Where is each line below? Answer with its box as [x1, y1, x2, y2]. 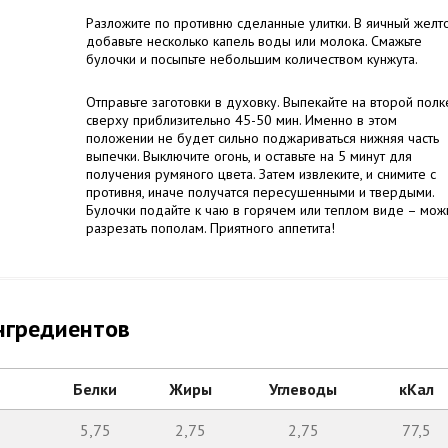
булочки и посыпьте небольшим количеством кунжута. [86, 50, 418, 68]
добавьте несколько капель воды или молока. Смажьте [86, 32, 422, 50]
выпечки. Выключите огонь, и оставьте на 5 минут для [86, 147, 412, 165]
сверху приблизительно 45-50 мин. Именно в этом [86, 111, 397, 129]
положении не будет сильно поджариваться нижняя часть [86, 129, 439, 147]
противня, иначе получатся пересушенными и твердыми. [86, 183, 434, 201]
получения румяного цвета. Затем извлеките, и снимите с [86, 165, 436, 183]
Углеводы [269, 379, 337, 399]
